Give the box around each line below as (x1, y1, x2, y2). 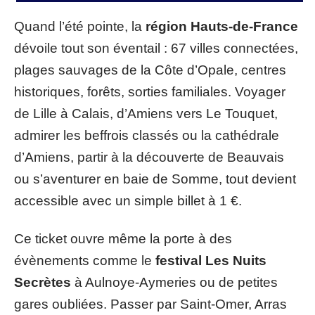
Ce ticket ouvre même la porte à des (14, 231, 232, 246)
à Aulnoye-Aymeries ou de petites (71, 274, 278, 290)
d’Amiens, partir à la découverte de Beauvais (14, 150, 284, 165)
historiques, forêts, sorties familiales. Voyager (14, 84, 285, 99)
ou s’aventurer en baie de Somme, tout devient (14, 172, 296, 186)
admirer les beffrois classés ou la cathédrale (14, 128, 279, 143)
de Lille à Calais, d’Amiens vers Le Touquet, (14, 106, 278, 121)
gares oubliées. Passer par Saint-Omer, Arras (14, 296, 287, 311)
